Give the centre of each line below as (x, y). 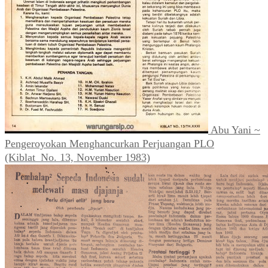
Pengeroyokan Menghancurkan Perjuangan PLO (109, 143)
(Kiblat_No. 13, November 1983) (77, 157)
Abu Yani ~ (235, 130)
